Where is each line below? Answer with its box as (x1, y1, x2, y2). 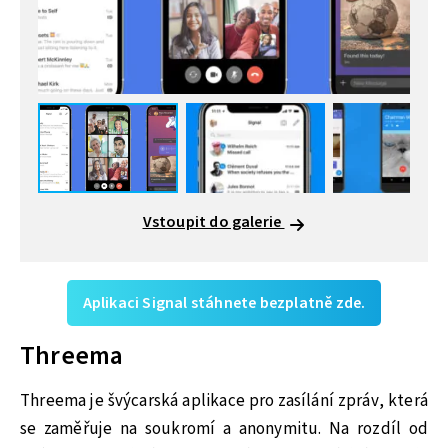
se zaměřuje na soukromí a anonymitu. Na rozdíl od (20, 417, 428, 442)
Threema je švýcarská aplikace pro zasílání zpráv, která (20, 389, 428, 414)
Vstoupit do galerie (142, 210, 285, 233)
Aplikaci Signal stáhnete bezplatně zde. (82, 291, 366, 314)
